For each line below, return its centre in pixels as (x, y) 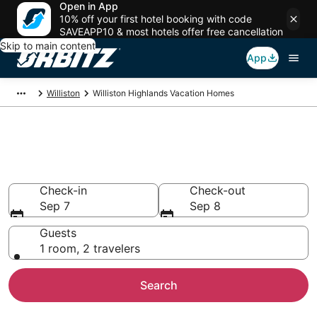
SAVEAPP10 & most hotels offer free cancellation (171, 31)
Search (158, 285)
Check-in (63, 190)
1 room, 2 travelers (90, 248)
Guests (58, 233)
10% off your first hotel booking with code (156, 19)
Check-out (218, 190)
